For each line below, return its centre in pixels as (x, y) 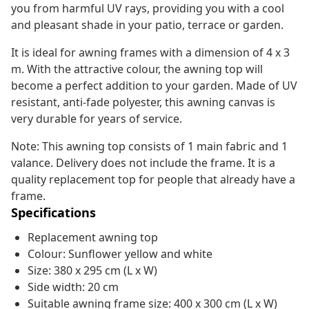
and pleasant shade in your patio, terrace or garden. (147, 25)
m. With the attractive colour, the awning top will (137, 69)
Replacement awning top (93, 238)
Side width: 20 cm (73, 287)
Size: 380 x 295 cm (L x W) (92, 271)
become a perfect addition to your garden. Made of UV (154, 86)
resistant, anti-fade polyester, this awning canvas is (143, 102)
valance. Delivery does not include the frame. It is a (143, 163)
